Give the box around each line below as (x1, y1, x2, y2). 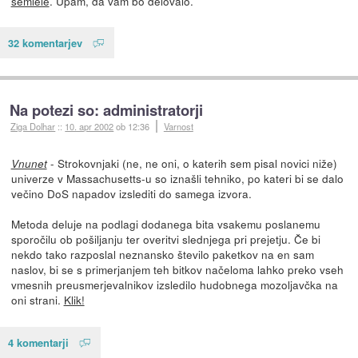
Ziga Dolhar (10, 120, 56, 133)
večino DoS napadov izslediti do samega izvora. (10, 185, 252, 202)
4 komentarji (8, 334, 69, 350)
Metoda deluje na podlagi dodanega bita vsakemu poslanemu (10, 216, 320, 233)
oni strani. (10, 292, 64, 308)
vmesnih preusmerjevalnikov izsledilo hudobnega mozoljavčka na (10, 276, 338, 293)
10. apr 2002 (65, 120, 114, 133)
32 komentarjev (8, 35, 82, 51)
